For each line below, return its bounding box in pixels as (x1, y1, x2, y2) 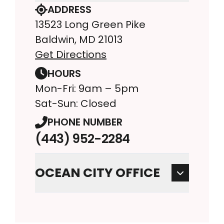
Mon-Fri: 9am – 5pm (35, 81, 138, 95)
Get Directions (35, 47, 106, 62)
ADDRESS (47, 2, 91, 17)
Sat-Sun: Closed (35, 96, 116, 110)
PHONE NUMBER (47, 115, 122, 129)
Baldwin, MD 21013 (35, 32, 122, 47)
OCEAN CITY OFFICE (35, 164, 160, 182)
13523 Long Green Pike (35, 17, 145, 32)
